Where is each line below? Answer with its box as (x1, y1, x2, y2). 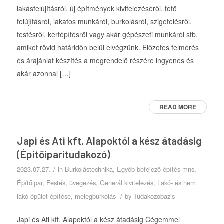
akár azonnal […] (16, 68, 71, 78)
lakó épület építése (16, 191, 71, 201)
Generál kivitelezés (99, 177, 153, 187)
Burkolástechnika (64, 164, 113, 174)
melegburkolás (74, 191, 116, 201)
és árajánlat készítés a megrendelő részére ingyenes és (16, 55, 194, 65)
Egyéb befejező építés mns (116, 164, 194, 174)
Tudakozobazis (133, 191, 175, 201)
